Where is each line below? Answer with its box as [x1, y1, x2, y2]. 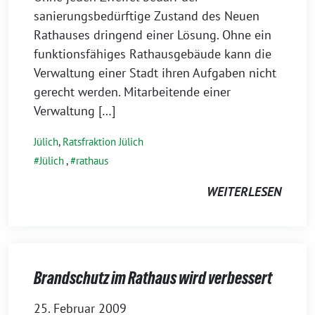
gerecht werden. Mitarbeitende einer [34, 84, 231, 100]
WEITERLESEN [207, 184, 281, 200]
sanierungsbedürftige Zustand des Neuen [34, 8, 259, 24]
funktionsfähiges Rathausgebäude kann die [34, 46, 271, 62]
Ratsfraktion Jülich [63, 135, 143, 148]
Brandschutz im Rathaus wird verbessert [34, 269, 272, 288]
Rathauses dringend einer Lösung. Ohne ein [34, 27, 271, 43]
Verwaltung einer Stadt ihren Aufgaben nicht [34, 65, 276, 81]
